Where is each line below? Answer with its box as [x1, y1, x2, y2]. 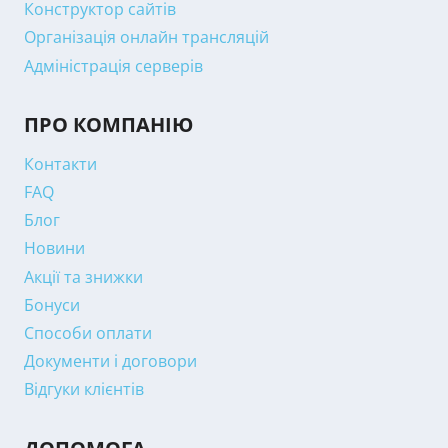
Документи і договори [24, 350, 197, 373]
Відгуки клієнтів [24, 378, 144, 401]
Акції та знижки [24, 265, 143, 288]
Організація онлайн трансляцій [24, 26, 269, 49]
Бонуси [24, 293, 80, 316]
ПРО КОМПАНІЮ [24, 111, 193, 139]
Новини [24, 237, 85, 260]
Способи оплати [24, 321, 152, 344]
